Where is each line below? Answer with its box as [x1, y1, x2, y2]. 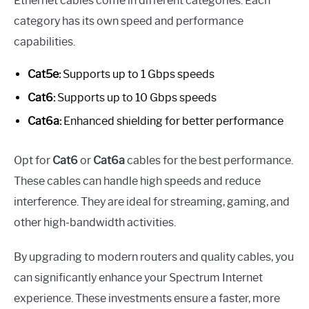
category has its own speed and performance [14, 14, 243, 28]
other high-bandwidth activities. [14, 215, 176, 229]
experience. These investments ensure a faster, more [14, 291, 280, 305]
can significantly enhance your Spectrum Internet [14, 270, 263, 284]
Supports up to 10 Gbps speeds [55, 90, 217, 104]
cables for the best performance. [125, 153, 293, 167]
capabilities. [14, 34, 75, 48]
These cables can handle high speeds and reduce [14, 174, 261, 188]
